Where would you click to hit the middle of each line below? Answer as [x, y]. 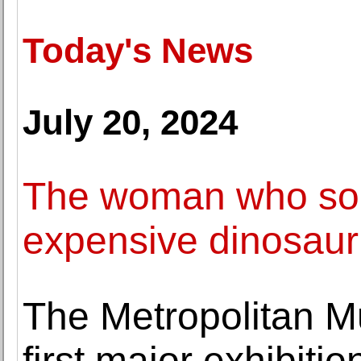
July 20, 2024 [130, 122]
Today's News [138, 50]
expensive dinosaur [191, 241]
